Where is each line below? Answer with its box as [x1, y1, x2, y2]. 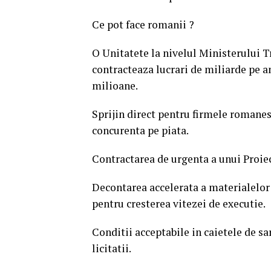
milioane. [92, 79, 138, 93]
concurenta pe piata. [92, 123, 189, 137]
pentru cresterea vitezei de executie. [92, 197, 266, 211]
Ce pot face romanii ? [92, 18, 194, 31]
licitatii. [92, 241, 131, 255]
